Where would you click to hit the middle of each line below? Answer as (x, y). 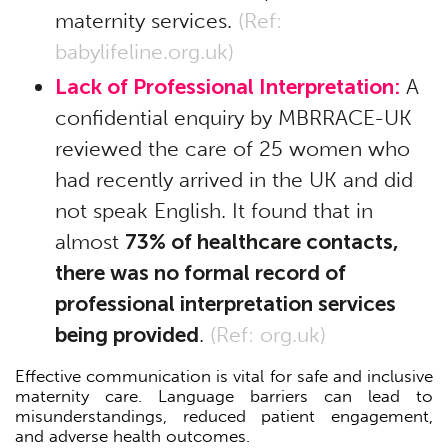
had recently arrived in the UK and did (234, 179)
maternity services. (146, 20)
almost (90, 241)
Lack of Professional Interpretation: (227, 86)
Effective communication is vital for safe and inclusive (224, 375)
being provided (127, 334)
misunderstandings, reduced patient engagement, (224, 415)
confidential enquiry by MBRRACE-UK (233, 117)
